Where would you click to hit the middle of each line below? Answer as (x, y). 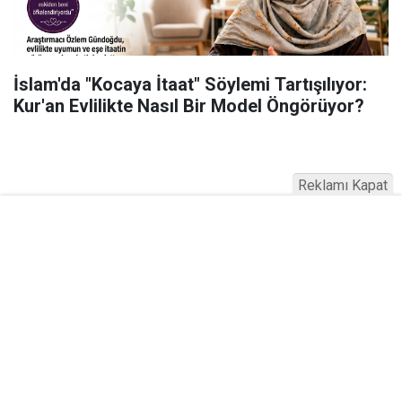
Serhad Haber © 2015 (201, 383)
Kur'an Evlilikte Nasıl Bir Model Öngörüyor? (189, 105)
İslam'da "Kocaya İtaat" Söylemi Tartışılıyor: (190, 84)
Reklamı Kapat (343, 185)
